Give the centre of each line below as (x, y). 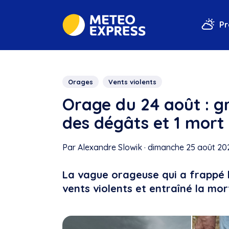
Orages (81, 82)
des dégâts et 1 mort (143, 122)
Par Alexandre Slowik (102, 147)
